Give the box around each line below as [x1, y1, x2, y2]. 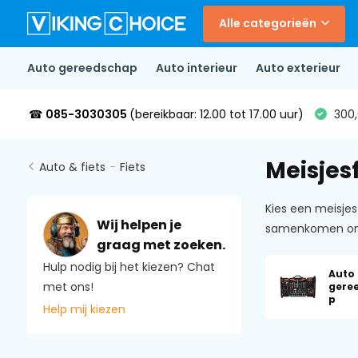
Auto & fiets [38, 159, 105, 175]
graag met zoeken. [96, 235, 225, 254]
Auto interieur [155, 60, 237, 76]
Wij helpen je [96, 215, 181, 234]
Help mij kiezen [42, 301, 125, 317]
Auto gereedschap [26, 60, 137, 76]
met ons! [42, 279, 93, 295]
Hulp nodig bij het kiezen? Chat [42, 259, 215, 275]
